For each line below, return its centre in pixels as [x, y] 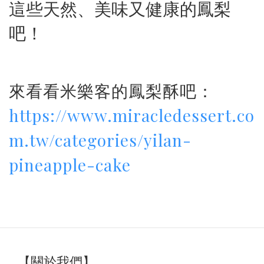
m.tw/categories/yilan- [100, 140]
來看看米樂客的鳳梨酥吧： [111, 90]
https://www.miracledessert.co [132, 115]
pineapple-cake [70, 165]
